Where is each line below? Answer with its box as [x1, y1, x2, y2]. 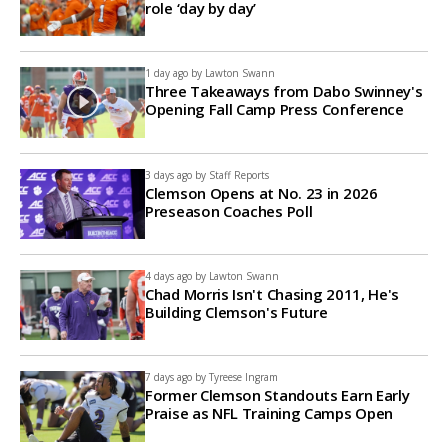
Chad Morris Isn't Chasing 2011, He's [145, 283, 400, 304]
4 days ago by [145, 268, 206, 283]
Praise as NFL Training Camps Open [145, 403, 394, 424]
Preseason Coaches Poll [145, 200, 313, 221]
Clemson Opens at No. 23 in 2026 [145, 182, 378, 203]
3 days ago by [145, 167, 206, 182]
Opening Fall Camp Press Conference [145, 99, 404, 120]
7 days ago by [145, 370, 206, 385]
